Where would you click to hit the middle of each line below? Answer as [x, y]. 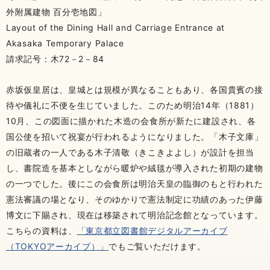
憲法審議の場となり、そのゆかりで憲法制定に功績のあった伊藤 [135, 199]
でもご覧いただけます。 [157, 246]
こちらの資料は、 [42, 231]
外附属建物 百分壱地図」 [56, 12]
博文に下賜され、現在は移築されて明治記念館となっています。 [135, 215]
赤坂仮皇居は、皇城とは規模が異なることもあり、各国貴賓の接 [135, 90]
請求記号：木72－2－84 [55, 59]
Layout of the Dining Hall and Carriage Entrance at [116, 28]
